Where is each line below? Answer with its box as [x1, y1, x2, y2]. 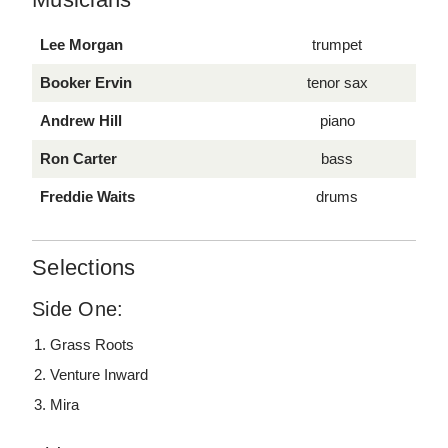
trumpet [312, 35, 362, 53]
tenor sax [306, 73, 368, 91]
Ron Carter [40, 149, 117, 167]
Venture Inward [50, 365, 149, 383]
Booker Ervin [40, 73, 132, 91]
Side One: [32, 297, 124, 320]
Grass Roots [50, 335, 135, 353]
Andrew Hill [40, 111, 122, 129]
